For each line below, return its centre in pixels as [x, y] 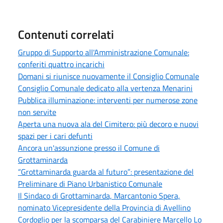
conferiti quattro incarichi [61, 64]
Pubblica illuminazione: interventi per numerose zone [108, 100]
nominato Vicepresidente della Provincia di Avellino [104, 207]
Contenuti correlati [66, 34]
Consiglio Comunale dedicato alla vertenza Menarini [105, 88]
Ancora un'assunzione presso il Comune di [89, 148]
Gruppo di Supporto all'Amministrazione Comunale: [104, 52]
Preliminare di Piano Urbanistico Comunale [90, 183]
